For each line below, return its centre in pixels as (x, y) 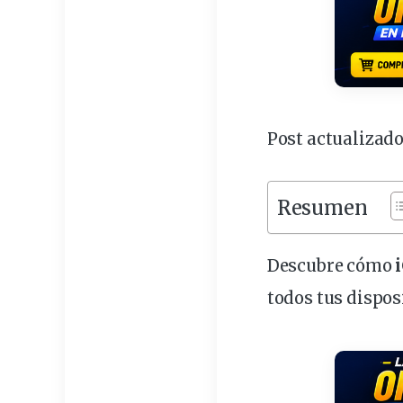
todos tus (307, 299)
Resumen (322, 207)
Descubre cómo (331, 266)
